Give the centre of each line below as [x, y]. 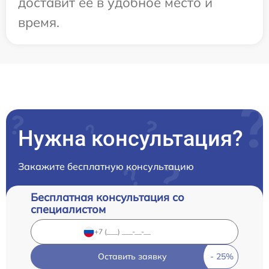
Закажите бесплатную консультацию [106, 166]
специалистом [68, 209]
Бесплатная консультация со [107, 197]
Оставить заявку [132, 256]
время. [39, 22]
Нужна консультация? [131, 138]
